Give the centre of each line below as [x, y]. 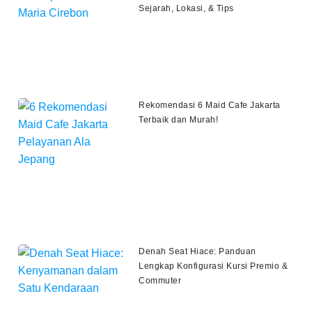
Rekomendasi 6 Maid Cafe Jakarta [210, 105]
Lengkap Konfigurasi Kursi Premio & [213, 266]
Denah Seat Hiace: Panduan [197, 251]
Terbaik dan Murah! [179, 119]
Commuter [160, 280]
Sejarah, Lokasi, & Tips [186, 8]
